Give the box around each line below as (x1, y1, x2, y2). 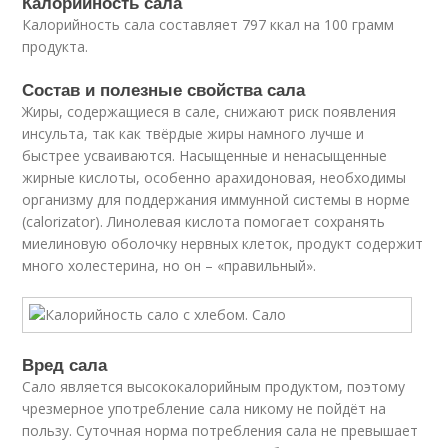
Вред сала (22, 352, 108, 376)
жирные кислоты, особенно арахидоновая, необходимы (22, 168, 407, 187)
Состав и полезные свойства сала (22, 77, 306, 101)
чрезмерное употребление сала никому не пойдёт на (22, 399, 387, 418)
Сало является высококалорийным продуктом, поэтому (22, 377, 406, 396)
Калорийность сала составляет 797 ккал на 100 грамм (22, 15, 395, 34)
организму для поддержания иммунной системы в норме (22, 190, 411, 209)
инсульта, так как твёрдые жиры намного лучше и (22, 124, 365, 143)
